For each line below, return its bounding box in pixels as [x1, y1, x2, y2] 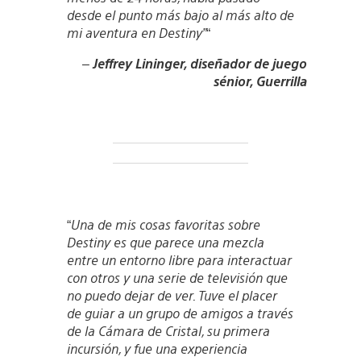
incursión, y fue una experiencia [66, 339, 247, 357]
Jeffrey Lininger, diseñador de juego [92, 54, 307, 72]
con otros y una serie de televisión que [66, 268, 288, 286]
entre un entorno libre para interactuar [66, 251, 292, 268]
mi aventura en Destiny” [66, 23, 206, 41]
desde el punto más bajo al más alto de [66, 6, 294, 23]
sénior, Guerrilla [213, 72, 307, 89]
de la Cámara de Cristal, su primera [66, 322, 270, 339]
